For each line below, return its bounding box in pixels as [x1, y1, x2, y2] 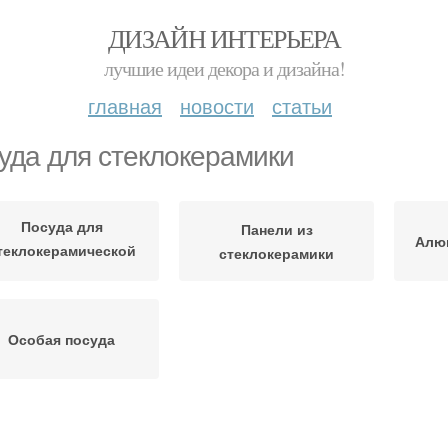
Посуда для [20, 215, 103, 236]
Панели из [240, 219, 313, 239]
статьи [272, 91, 332, 120]
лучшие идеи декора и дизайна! [103, 55, 345, 82]
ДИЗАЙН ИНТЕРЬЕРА [107, 21, 341, 55]
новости [180, 91, 254, 120]
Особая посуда [8, 329, 115, 349]
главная [88, 91, 162, 120]
